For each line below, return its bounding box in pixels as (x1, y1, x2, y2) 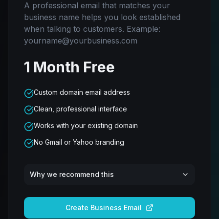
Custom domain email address (34, 88, 130, 96)
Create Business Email (66, 203, 142, 212)
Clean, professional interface (34, 105, 127, 113)
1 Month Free (24, 58, 115, 76)
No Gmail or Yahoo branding (34, 138, 124, 146)
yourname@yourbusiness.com (24, 36, 137, 45)
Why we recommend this (30, 170, 114, 178)
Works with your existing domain (34, 121, 138, 130)
